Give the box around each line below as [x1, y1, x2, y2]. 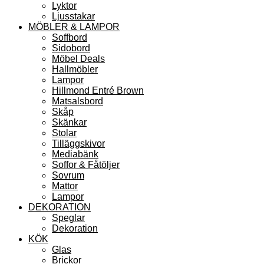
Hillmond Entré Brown [52, 85, 144, 95]
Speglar [52, 212, 85, 223]
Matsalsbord [52, 95, 103, 106]
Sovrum [52, 170, 84, 180]
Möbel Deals [52, 53, 105, 64]
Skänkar [52, 117, 87, 127]
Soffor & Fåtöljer [52, 159, 120, 170]
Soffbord [52, 32, 87, 42]
